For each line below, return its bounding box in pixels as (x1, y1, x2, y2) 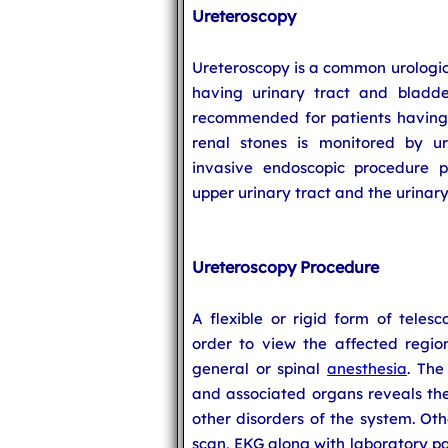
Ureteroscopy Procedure (192, 257, 379, 277)
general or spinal (192, 359, 328, 378)
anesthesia (327, 359, 408, 378)
